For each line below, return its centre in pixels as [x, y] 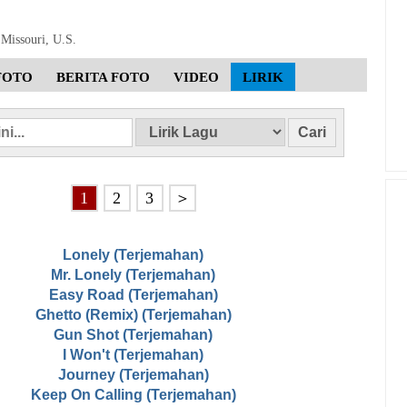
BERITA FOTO [103, 78]
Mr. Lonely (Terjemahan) [133, 275]
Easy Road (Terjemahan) [133, 295]
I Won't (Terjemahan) [133, 355]
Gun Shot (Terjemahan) [133, 335]
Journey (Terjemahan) [133, 375]
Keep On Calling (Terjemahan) [133, 395]
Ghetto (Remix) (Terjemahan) [133, 315]
